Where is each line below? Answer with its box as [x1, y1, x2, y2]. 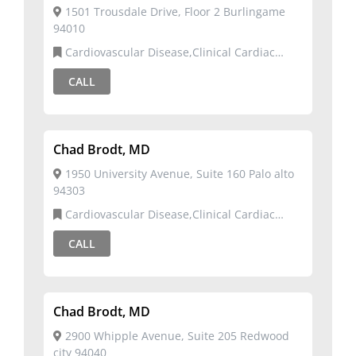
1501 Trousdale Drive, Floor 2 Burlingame [62, 4, 285, 19]
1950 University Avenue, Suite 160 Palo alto [62, 166, 294, 181]
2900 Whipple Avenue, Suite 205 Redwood [62, 328, 289, 343]
